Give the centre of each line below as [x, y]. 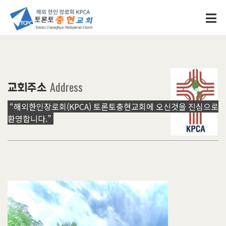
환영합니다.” [31, 118]
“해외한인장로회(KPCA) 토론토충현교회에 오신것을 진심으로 [113, 106]
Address [66, 87]
